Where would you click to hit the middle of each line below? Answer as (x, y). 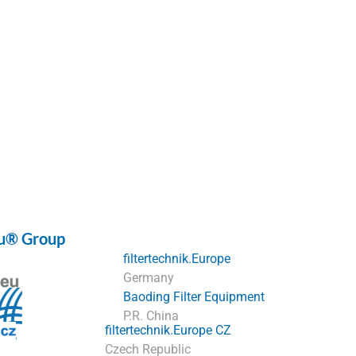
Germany (149, 278)
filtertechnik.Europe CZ (168, 331)
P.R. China (151, 316)
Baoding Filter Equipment (193, 297)
